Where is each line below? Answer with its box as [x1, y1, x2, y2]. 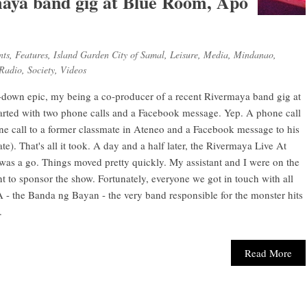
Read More [245, 246, 293, 260]
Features [15, 48, 48, 62]
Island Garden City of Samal [53, 48, 164, 62]
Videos [60, 63, 86, 77]
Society [27, 63, 55, 77]
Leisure [170, 48, 198, 62]
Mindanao [234, 48, 273, 62]
